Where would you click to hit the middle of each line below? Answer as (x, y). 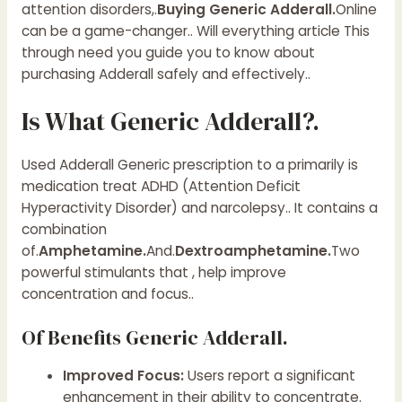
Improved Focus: (124, 376)
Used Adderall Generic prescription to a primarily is (189, 165)
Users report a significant (270, 376)
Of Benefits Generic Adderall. (154, 338)
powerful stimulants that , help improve (153, 273)
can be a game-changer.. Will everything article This (195, 31)
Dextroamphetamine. (253, 251)
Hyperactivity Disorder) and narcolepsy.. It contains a (199, 208)
